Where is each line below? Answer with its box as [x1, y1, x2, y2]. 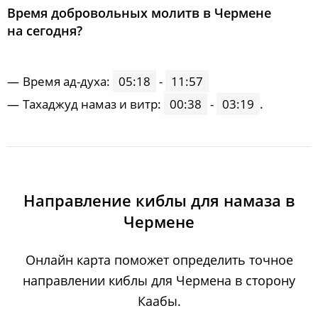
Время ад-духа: [23, 73, 113, 89]
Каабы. [137, 292, 181, 309]
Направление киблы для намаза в [23, 190, 295, 211]
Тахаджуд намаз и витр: [23, 96, 164, 112]
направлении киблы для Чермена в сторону [23, 272, 295, 289]
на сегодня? [7, 22, 82, 39]
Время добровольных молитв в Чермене [7, 4, 271, 21]
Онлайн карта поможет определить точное [25, 251, 293, 268]
